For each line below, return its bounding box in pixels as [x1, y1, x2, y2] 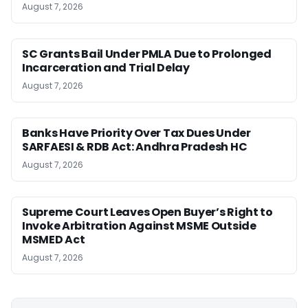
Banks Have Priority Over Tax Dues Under [22, 125, 251, 141]
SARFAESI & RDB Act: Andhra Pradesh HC [22, 139, 247, 155]
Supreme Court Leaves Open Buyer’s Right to [22, 204, 273, 220]
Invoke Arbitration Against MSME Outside [22, 218, 256, 234]
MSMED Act [22, 232, 85, 247]
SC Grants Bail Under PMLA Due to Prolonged [22, 46, 272, 62]
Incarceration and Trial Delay [22, 60, 190, 76]
